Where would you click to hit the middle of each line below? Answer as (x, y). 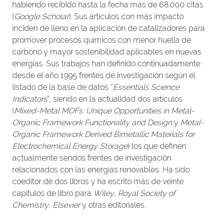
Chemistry (30, 205)
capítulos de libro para (53, 193)
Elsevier (66, 205)
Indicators (30, 99)
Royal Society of (147, 193)
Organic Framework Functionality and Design (92, 123)
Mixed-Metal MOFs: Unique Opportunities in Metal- (104, 111)
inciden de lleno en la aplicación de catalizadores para (109, 28)
